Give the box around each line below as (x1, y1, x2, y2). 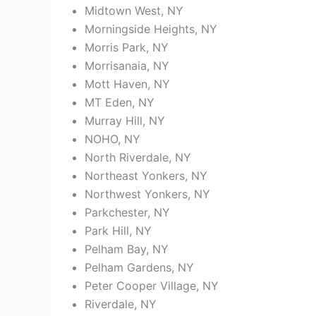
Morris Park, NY (85, 40, 169, 55)
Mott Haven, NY (85, 77, 170, 92)
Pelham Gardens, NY (85, 260, 194, 275)
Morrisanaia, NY (85, 59, 169, 73)
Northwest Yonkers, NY (85, 187, 210, 202)
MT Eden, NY (85, 95, 154, 110)
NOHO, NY (85, 132, 140, 147)
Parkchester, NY (85, 205, 170, 220)
